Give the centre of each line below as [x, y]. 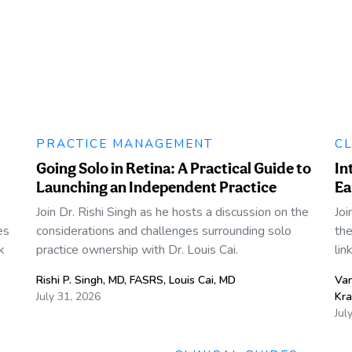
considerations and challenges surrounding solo [164, 231]
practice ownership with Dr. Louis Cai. [137, 249]
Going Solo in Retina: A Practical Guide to [174, 168]
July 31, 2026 [68, 296]
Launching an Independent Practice [156, 187]
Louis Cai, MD [202, 280]
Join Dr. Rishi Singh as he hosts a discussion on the [172, 212]
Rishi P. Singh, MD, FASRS [100, 280]
